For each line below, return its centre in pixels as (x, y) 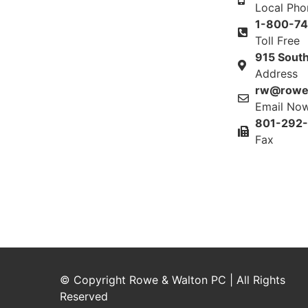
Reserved (86, 296)
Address (276, 74)
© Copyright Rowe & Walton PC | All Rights (173, 279)
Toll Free (277, 41)
